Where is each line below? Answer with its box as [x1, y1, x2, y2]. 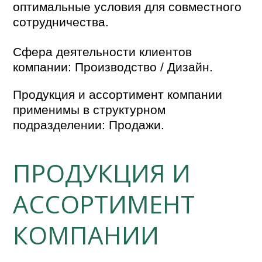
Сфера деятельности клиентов [13, 44, 192, 58]
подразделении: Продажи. [13, 118, 165, 132]
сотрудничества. [13, 15, 109, 29]
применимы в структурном [13, 102, 166, 116]
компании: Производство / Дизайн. [13, 60, 213, 74]
